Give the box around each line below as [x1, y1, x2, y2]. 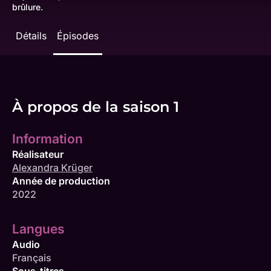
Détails [16, 30, 47, 42]
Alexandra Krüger [12, 162, 93, 174]
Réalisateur [12, 148, 64, 160]
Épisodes [57, 30, 99, 42]
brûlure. [12, 2, 43, 12]
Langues [12, 221, 65, 237]
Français [12, 252, 51, 264]
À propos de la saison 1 [12, 98, 179, 116]
